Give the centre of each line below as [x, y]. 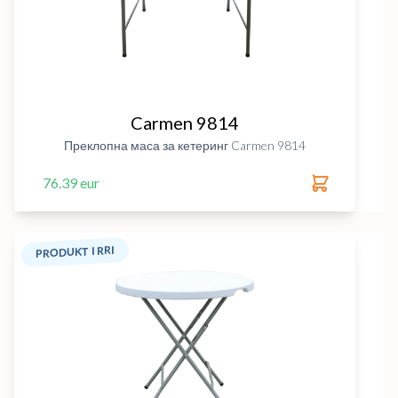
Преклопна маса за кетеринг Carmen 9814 [185, 145]
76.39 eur [71, 183]
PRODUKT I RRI [75, 252]
